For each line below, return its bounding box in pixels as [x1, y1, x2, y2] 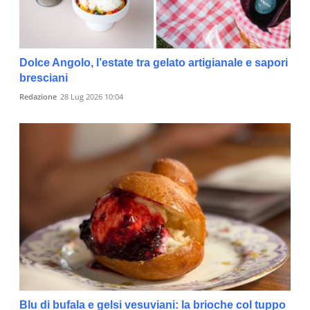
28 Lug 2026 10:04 [60, 91, 123, 102]
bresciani [19, 71, 68, 84]
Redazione [19, 91, 57, 102]
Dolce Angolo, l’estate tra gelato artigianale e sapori [19, 56, 288, 69]
